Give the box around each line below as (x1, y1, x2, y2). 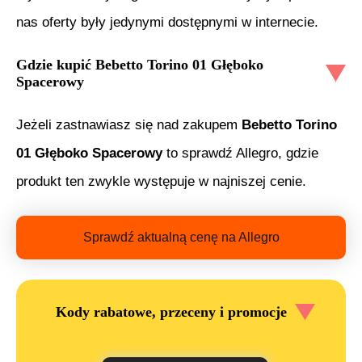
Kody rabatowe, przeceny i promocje (55, 304, 287, 321)
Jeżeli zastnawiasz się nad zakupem (16, 116, 242, 133)
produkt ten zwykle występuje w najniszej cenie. (16, 173, 306, 189)
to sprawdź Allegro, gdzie (162, 145, 318, 161)
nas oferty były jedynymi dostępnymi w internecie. (16, 14, 318, 30)
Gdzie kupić (16, 56, 95, 73)
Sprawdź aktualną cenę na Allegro (82, 229, 280, 244)
